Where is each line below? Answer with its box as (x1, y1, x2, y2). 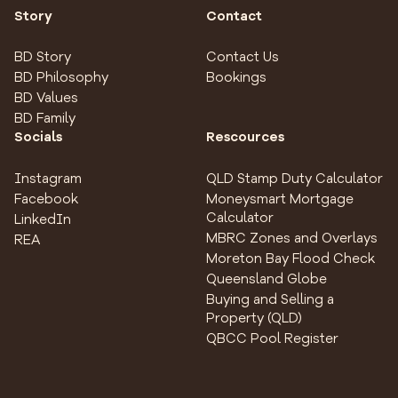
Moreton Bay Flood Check (206, 249, 376, 267)
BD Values (14, 89, 78, 107)
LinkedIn (14, 210, 71, 228)
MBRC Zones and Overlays (206, 228, 378, 247)
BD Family (14, 109, 76, 128)
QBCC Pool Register (206, 329, 339, 347)
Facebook (14, 189, 78, 208)
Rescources (206, 128, 285, 147)
